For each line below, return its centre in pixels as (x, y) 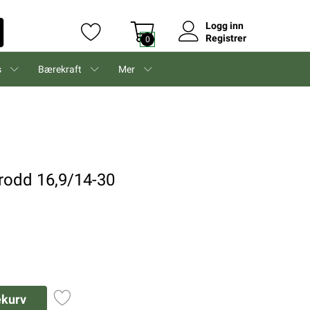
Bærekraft (60, 69)
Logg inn (225, 26)
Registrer (226, 38)
